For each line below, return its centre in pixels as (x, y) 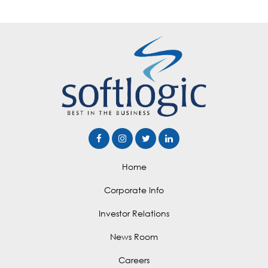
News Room (134, 236)
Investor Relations (134, 213)
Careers (134, 260)
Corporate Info (134, 190)
